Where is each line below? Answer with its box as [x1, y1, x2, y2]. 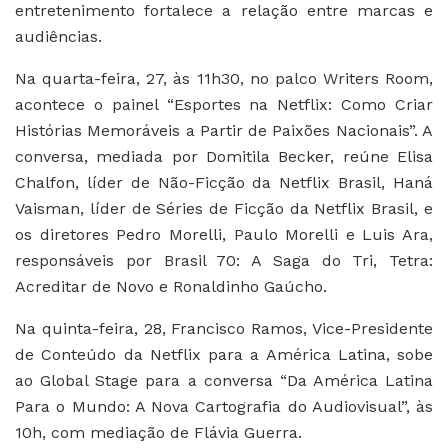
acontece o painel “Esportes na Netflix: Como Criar [15, 94, 433, 114]
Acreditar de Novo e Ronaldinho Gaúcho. [15, 276, 327, 296]
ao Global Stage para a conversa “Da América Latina [15, 370, 433, 390]
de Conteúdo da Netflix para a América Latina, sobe [15, 344, 433, 364]
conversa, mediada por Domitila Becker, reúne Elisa [15, 146, 433, 166]
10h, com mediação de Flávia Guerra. [15, 422, 302, 442]
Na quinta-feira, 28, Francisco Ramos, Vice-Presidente [15, 318, 433, 338]
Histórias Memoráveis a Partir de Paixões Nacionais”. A [15, 120, 433, 140]
